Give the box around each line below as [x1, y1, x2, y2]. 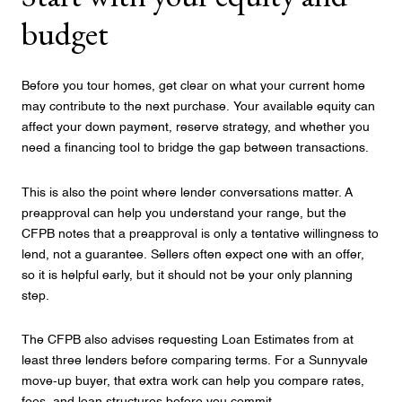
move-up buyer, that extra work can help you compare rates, [22, 375, 364, 389]
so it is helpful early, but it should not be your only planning [22, 268, 353, 282]
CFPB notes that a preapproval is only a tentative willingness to [22, 227, 379, 240]
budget [22, 12, 109, 55]
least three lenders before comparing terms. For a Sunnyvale [22, 354, 368, 368]
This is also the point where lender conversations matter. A [22, 186, 352, 199]
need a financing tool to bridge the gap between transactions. [22, 142, 369, 155]
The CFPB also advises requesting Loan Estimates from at [22, 334, 354, 347]
